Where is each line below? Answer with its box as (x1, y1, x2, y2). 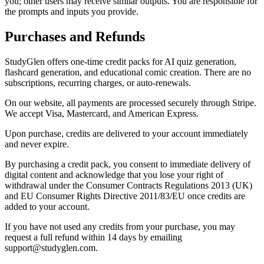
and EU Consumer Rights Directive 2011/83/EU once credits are (5, 190, 245, 201)
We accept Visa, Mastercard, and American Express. (5, 108, 199, 118)
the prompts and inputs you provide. (5, 6, 138, 16)
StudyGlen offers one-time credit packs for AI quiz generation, (5, 56, 236, 67)
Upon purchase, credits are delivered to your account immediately (5, 128, 248, 138)
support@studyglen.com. (5, 242, 98, 253)
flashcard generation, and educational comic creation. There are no (5, 67, 251, 77)
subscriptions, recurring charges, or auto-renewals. (5, 77, 191, 88)
